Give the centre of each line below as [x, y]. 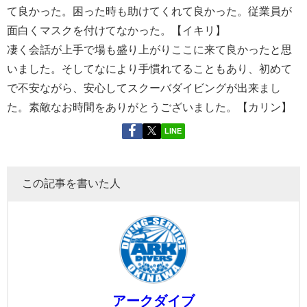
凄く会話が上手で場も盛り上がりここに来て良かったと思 [149, 49]
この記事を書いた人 [71, 183]
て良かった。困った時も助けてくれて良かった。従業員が [149, 11]
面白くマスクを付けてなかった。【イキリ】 [116, 30]
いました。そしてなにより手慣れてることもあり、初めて [149, 68]
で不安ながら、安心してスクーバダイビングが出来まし [144, 87]
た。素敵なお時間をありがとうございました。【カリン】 [149, 107]
